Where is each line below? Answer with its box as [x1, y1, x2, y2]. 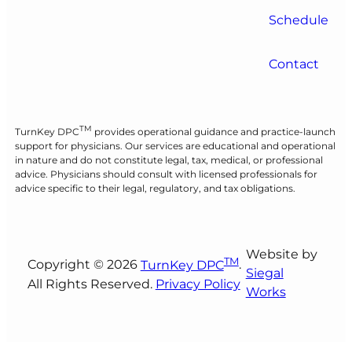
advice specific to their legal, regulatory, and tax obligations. [14, 182, 295, 195]
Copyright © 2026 [27, 257, 141, 273]
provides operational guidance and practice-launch [91, 126, 335, 138]
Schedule [269, 12, 329, 27]
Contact [269, 56, 320, 71]
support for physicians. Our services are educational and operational [14, 140, 335, 152]
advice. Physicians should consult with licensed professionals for [14, 168, 317, 181]
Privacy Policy [155, 276, 240, 291]
